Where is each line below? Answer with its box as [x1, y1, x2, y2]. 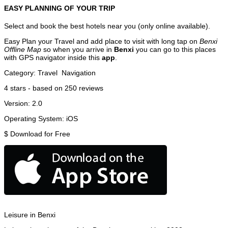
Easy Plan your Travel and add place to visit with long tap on [4, 37, 199, 45]
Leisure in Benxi [4, 210, 55, 219]
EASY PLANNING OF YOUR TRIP [4, 4, 115, 13]
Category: [4, 68, 38, 77]
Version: [4, 99, 32, 107]
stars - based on [8, 83, 65, 92]
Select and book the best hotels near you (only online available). [4, 21, 210, 30]
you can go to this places [134, 45, 216, 53]
